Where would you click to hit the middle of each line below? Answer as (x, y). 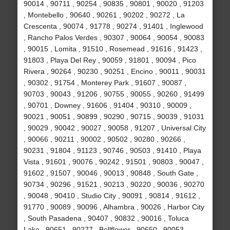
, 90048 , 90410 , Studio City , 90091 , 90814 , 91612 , (112, 196)
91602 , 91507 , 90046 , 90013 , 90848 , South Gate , (111, 173)
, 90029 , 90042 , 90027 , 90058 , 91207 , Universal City (114, 128)
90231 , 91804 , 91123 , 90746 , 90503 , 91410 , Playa (112, 151)
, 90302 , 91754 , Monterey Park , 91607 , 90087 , (105, 83)
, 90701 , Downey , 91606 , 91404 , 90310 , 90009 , (107, 106)
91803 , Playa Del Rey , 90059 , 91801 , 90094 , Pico (110, 60)
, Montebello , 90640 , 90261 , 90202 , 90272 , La (104, 15)
